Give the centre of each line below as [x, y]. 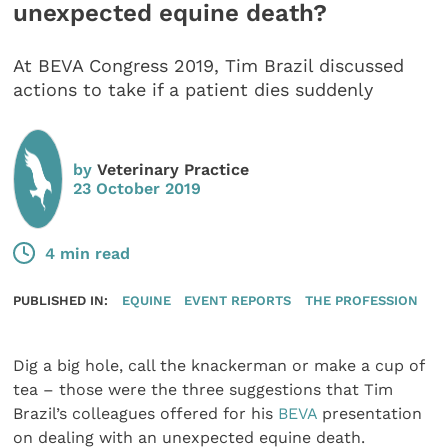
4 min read [88, 253]
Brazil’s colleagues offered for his [146, 414]
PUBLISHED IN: [61, 300]
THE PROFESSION [361, 300]
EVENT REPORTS [238, 300]
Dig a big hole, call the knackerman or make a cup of [219, 366]
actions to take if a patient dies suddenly [193, 90]
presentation [370, 414]
